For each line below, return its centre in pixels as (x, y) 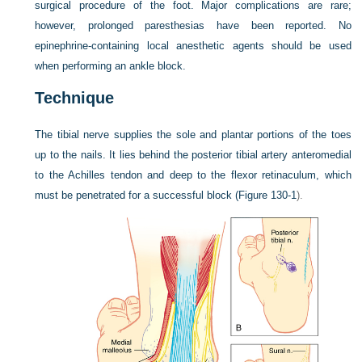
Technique (75, 98)
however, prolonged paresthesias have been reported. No (193, 25)
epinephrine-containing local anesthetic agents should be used (193, 46)
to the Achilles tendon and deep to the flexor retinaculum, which (193, 175)
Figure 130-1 (268, 195)
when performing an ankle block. (111, 66)
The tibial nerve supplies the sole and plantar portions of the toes (193, 135)
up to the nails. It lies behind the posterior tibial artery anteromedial (193, 155)
